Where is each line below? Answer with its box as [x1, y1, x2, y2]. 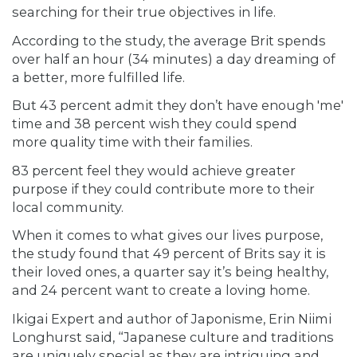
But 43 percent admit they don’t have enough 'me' [12, 97, 343, 114]
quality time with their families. [50, 134, 253, 151]
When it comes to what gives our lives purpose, [12, 227, 323, 244]
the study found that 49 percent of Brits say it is [12, 245, 326, 262]
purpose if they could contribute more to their [12, 180, 315, 197]
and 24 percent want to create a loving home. [12, 282, 310, 299]
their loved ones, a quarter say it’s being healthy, [12, 264, 328, 280]
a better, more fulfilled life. [12, 69, 185, 85]
